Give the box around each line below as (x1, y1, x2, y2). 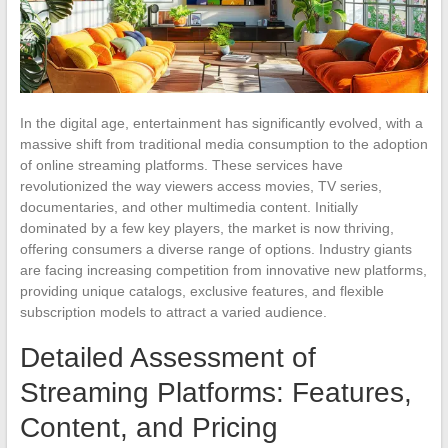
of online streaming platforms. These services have (19, 156, 343, 173)
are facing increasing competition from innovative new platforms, (19, 261, 427, 278)
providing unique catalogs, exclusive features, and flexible (19, 282, 384, 299)
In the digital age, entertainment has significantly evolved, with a (19, 114, 423, 131)
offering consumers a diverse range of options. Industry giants (19, 240, 412, 257)
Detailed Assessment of (19, 341, 316, 373)
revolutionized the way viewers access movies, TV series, (19, 177, 382, 194)
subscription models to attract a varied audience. (19, 303, 327, 320)
